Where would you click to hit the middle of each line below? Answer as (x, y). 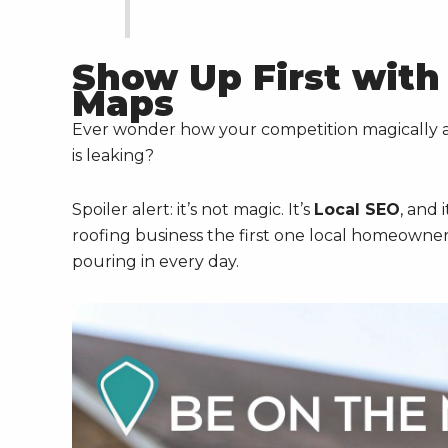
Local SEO (357, 209)
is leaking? (113, 155)
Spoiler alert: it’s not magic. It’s (193, 209)
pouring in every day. (155, 261)
